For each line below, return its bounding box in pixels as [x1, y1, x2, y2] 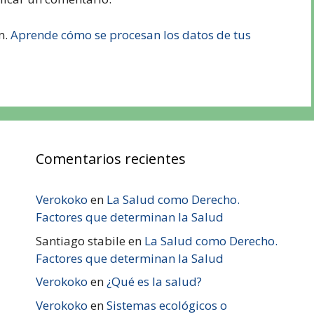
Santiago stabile [35, 232, 125, 249]
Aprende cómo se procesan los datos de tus [11, 26, 251, 43]
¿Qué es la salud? [106, 273, 202, 290]
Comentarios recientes [35, 149, 186, 169]
